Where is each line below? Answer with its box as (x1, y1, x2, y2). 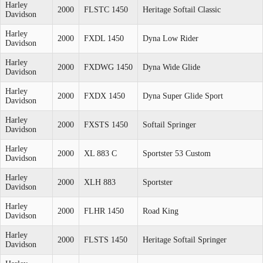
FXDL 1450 (84, 33, 124, 43)
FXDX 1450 (84, 91, 125, 100)
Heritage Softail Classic (143, 5, 221, 14)
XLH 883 (84, 177, 116, 187)
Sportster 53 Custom (143, 149, 211, 158)
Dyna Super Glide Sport (143, 91, 223, 100)
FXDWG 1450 (84, 62, 133, 72)
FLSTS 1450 (84, 235, 127, 244)
